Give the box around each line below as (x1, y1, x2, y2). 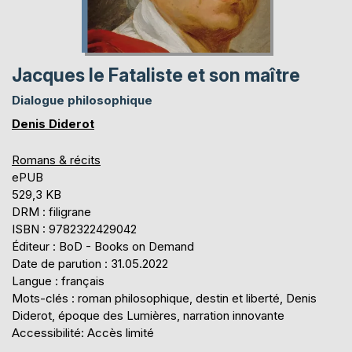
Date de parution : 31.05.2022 (12, 255, 168, 271)
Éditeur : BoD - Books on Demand (12, 238, 194, 254)
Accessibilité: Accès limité (12, 324, 154, 340)
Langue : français (12, 273, 104, 288)
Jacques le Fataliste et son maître (12, 64, 300, 86)
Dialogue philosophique (12, 92, 152, 108)
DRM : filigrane (12, 203, 91, 219)
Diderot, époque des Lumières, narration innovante (12, 307, 284, 323)
